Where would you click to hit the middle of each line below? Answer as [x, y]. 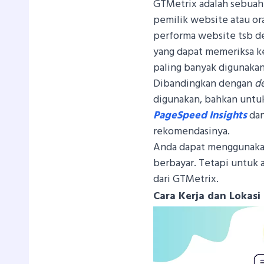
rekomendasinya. [191, 131]
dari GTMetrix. [186, 179]
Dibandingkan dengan [204, 84]
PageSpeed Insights [200, 115]
